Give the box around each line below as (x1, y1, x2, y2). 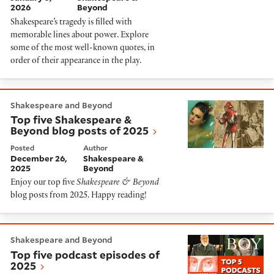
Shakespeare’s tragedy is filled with (10, 18, 132, 28)
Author (83, 143, 108, 153)
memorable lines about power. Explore (10, 31, 149, 40)
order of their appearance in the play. (10, 56, 141, 66)
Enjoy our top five (10, 179, 76, 188)
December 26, (10, 152, 67, 164)
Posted (10, 143, 34, 153)
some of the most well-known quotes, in (10, 43, 155, 53)
